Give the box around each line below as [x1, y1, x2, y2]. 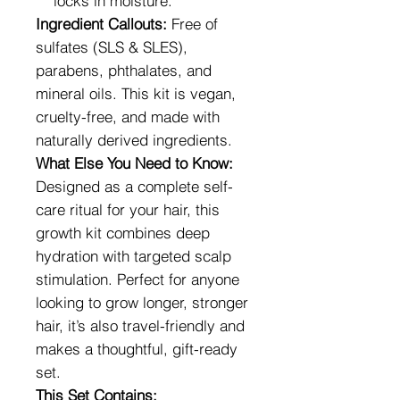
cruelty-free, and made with [36, 106, 220, 126]
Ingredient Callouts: [36, 13, 167, 33]
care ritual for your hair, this [36, 199, 220, 219]
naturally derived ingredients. [36, 129, 232, 149]
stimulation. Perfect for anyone [36, 269, 239, 288]
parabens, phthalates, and [36, 60, 212, 79]
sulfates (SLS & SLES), [36, 37, 187, 56]
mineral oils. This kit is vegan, [36, 83, 236, 103]
